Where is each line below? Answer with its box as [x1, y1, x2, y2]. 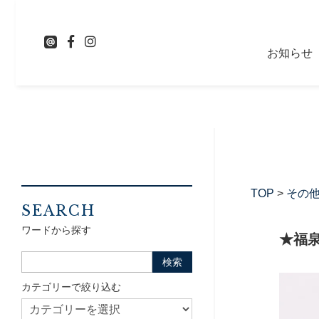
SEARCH [21, 202, 95, 219]
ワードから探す [21, 224, 91, 236]
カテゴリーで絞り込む [21, 281, 121, 293]
